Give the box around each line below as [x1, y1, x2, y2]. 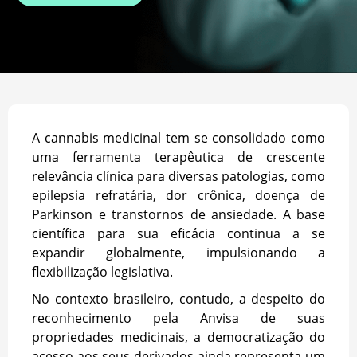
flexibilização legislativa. [32, 262, 176, 280]
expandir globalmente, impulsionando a [32, 243, 325, 261]
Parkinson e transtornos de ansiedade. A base [32, 205, 325, 223]
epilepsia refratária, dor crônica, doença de [32, 186, 325, 204]
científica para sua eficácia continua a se [32, 224, 325, 242]
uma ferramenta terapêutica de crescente [32, 147, 325, 166]
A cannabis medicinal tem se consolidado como [32, 128, 325, 147]
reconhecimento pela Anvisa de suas [32, 308, 325, 327]
